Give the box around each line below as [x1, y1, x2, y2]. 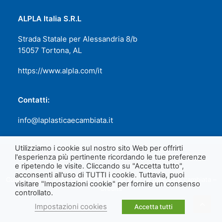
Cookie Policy [5, 175, 49, 183]
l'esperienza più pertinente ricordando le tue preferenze [15, 153, 206, 162]
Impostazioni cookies [35, 202, 107, 211]
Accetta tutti [134, 203, 172, 211]
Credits [100, 184, 122, 192]
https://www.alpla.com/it [18, 66, 102, 75]
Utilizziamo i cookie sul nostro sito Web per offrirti [15, 144, 183, 153]
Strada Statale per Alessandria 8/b [18, 34, 137, 44]
